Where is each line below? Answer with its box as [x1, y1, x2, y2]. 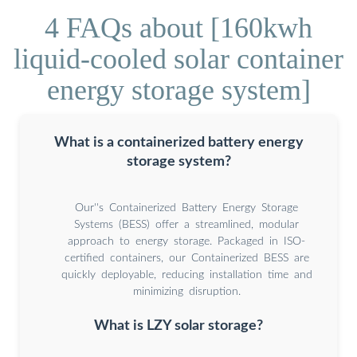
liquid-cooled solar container [14, 42, 343, 75]
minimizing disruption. [132, 285, 241, 297]
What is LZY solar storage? [94, 319, 263, 333]
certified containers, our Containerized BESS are [64, 252, 309, 264]
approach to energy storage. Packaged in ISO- [68, 235, 305, 247]
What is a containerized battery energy [53, 135, 304, 149]
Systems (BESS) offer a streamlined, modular [74, 218, 299, 230]
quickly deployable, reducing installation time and [61, 269, 312, 280]
